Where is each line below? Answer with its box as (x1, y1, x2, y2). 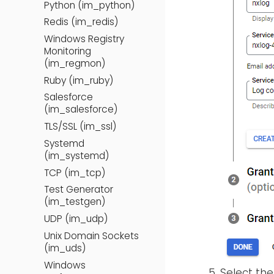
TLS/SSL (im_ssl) (44, 120, 116, 133)
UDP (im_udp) (44, 212, 108, 226)
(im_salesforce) (44, 103, 117, 116)
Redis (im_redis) (44, 15, 118, 29)
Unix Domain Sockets (44, 229, 139, 242)
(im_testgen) (44, 195, 105, 209)
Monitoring (44, 45, 91, 58)
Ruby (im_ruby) (44, 73, 113, 87)
